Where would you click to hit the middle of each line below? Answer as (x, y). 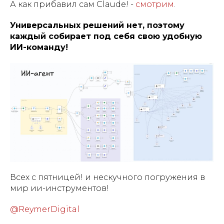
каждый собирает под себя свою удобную (106, 36)
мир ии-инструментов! (59, 188)
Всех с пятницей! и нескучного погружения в (107, 177)
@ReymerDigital (45, 209)
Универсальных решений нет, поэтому (97, 25)
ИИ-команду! (39, 47)
